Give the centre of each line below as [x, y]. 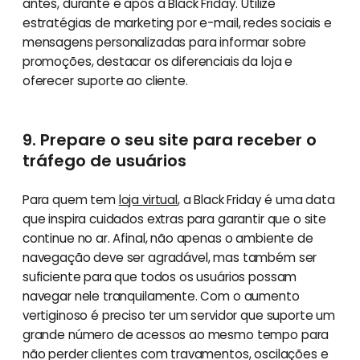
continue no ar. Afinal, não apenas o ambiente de [168, 239]
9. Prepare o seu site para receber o [169, 140]
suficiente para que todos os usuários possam [160, 277]
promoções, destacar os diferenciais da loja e [157, 62]
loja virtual [148, 200]
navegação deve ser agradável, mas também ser [170, 258]
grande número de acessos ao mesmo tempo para [176, 335]
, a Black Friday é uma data [256, 200]
